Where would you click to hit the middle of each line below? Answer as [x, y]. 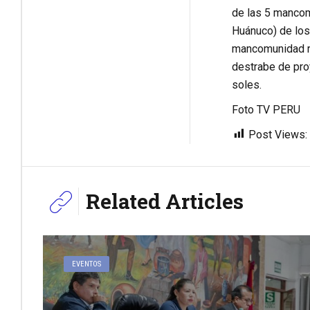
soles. [246, 84]
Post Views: [277, 134]
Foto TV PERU [266, 109]
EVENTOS [87, 264]
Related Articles [165, 201]
